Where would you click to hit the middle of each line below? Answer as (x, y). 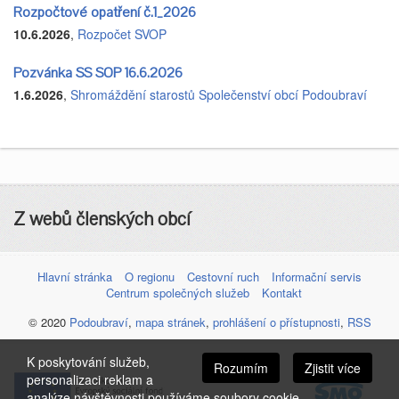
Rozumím (241, 368)
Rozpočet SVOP (122, 33)
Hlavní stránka (75, 276)
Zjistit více (333, 368)
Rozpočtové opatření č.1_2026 (105, 12)
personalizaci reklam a (90, 379)
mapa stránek (170, 322)
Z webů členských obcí (102, 219)
